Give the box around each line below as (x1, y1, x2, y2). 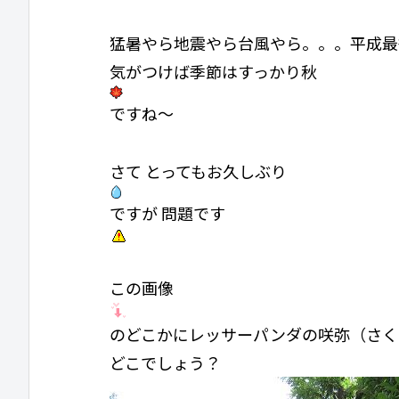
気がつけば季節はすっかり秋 (110, 60, 317, 84)
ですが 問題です (110, 200, 225, 224)
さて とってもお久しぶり (110, 159, 287, 183)
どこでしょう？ (110, 350, 221, 374)
